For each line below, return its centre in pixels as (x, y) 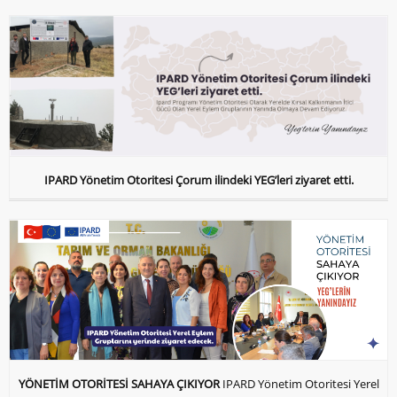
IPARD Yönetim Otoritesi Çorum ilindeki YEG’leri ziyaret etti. (198, 180)
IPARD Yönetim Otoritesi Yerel (300, 383)
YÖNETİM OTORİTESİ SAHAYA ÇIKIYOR (119, 383)
